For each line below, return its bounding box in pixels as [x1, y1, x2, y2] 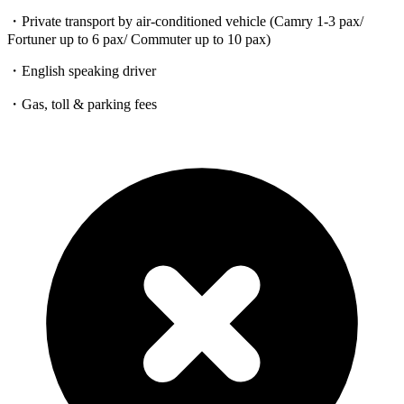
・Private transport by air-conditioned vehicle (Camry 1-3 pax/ [7, 14, 363, 30]
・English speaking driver [7, 63, 156, 79]
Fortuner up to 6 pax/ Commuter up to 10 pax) [7, 32, 271, 48]
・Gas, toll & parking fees [7, 96, 157, 113]
